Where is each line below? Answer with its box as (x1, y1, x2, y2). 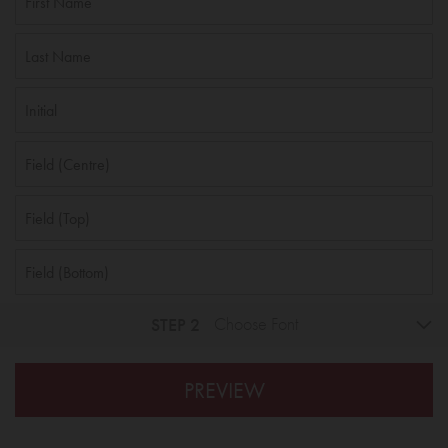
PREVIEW (183, 375, 265, 405)
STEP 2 (150, 312, 200, 336)
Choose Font (213, 312, 298, 336)
